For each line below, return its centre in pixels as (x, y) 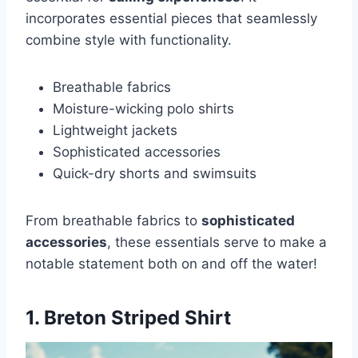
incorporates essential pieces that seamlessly (171, 18)
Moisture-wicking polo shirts (143, 108)
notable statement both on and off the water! (171, 263)
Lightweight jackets (115, 130)
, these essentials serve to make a (217, 242)
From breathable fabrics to (113, 220)
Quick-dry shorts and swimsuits (155, 173)
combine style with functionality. (129, 40)
